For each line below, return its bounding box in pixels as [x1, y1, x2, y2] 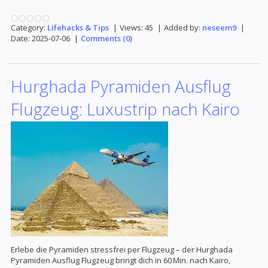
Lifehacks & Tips [47, 22, 109, 33]
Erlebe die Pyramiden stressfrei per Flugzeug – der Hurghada [11, 244, 233, 255]
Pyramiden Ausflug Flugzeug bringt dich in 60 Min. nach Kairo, [11, 255, 230, 266]
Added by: [164, 22, 200, 33]
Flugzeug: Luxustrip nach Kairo [11, 98, 240, 120]
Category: [11, 22, 45, 33]
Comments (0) [81, 33, 132, 44]
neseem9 [202, 22, 236, 33]
